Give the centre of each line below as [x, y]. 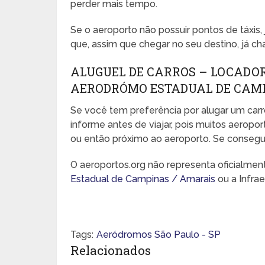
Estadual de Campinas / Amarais [143, 179]
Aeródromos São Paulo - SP [159, 234]
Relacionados [111, 250]
